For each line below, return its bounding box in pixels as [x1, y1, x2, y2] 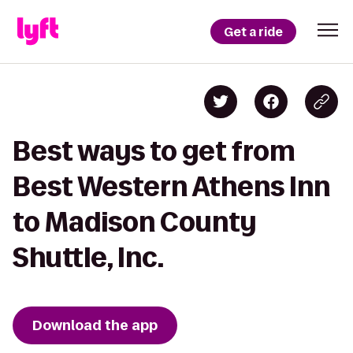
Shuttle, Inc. [13, 243, 164, 272]
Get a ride [224, 23, 283, 40]
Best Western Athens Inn [13, 172, 330, 201]
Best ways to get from [13, 136, 295, 165]
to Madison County [13, 207, 256, 236]
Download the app [32, 316, 158, 335]
